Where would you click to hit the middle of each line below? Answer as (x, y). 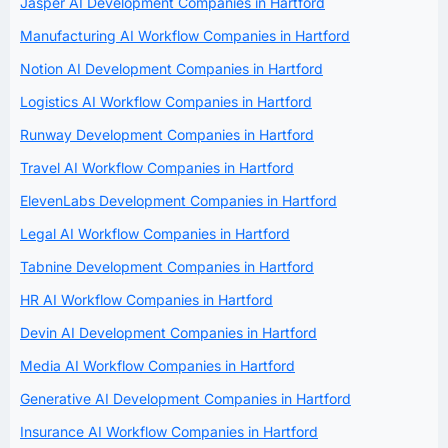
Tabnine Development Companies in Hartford (167, 267)
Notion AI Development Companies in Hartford (171, 69)
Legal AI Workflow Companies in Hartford (155, 234)
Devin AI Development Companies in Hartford (168, 333)
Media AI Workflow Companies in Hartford (157, 366)
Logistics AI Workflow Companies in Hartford (166, 102)
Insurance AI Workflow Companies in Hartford (169, 432)
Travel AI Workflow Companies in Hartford (157, 168)
